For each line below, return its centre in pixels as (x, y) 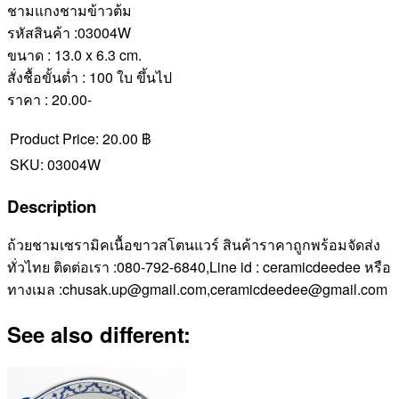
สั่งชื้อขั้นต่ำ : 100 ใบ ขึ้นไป (90, 77)
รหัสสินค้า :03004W (69, 32)
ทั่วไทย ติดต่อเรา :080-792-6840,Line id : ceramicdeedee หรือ (199, 267)
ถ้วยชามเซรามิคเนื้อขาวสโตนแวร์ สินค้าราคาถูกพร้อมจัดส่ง (194, 245)
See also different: (99, 334)
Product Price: (54, 138)
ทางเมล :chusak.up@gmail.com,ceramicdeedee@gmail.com (197, 289)
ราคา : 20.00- (49, 99)
